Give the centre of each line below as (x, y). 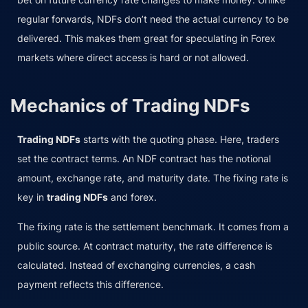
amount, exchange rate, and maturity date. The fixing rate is (153, 178)
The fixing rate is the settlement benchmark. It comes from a (153, 227)
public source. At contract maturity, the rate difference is (145, 246)
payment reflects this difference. (90, 285)
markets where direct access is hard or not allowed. (133, 58)
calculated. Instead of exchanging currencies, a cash (136, 265)
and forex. (132, 197)
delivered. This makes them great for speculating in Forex (146, 38)
